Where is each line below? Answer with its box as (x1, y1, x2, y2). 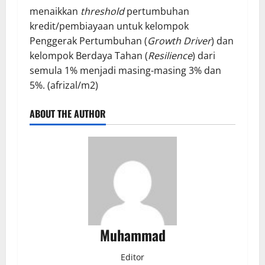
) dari (192, 49, 215, 62)
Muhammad (99, 224, 166, 245)
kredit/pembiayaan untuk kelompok (30, 19, 189, 33)
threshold (80, 4, 127, 18)
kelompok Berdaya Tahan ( (30, 49, 148, 62)
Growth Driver (147, 34, 211, 47)
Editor (121, 251, 144, 263)
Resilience (148, 49, 192, 62)
